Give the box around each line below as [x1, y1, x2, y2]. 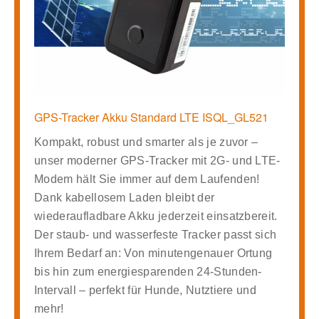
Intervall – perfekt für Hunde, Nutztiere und [34, 283, 257, 296]
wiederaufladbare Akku [34, 209, 155, 222]
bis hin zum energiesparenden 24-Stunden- [34, 265, 262, 278]
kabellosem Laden [65, 191, 162, 204]
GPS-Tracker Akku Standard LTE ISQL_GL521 [34, 108, 268, 125]
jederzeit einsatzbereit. [155, 209, 278, 222]
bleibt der [162, 191, 215, 204]
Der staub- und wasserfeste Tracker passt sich [34, 228, 277, 241]
